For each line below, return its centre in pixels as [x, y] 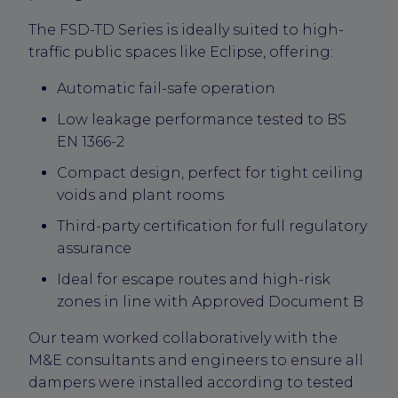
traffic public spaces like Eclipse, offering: [181, 52]
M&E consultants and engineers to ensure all [196, 360]
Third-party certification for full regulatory [212, 226]
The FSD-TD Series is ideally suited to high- [186, 29]
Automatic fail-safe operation [166, 88]
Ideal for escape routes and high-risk [194, 279]
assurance [94, 248]
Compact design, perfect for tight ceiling [210, 172]
